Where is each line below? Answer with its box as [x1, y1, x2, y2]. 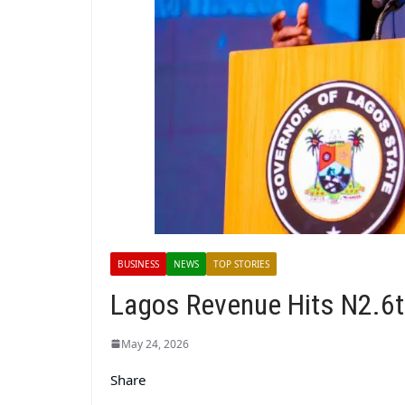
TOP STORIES [213, 257, 269, 270]
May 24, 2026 [121, 335, 189, 352]
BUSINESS [118, 257, 159, 270]
